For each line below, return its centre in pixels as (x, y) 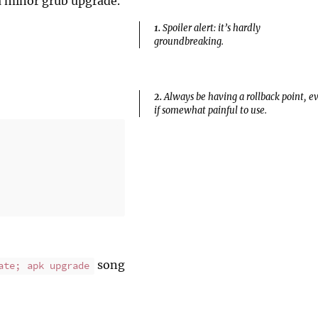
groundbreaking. (189, 41)
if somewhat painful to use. (210, 110)
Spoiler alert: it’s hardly (212, 27)
